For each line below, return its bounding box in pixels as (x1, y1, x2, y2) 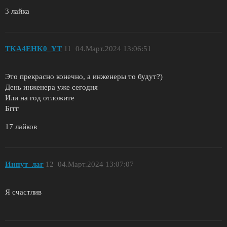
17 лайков (5, 122, 37, 131)
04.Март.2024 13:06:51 (75, 45, 152, 53)
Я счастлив (5, 188, 42, 197)
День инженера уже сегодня (5, 83, 98, 91)
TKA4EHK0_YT (5, 45, 62, 53)
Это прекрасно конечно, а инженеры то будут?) (5, 72, 163, 81)
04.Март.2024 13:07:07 (57, 160, 134, 169)
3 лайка (5, 7, 29, 15)
